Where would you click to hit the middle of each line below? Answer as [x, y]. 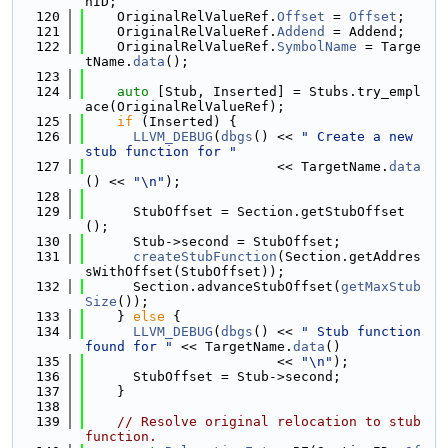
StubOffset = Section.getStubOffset [245, 211]
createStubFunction [205, 256]
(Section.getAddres [349, 256]
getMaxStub [381, 286]
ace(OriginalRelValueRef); [185, 106]
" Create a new [357, 136]
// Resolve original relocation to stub [269, 421]
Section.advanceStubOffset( [213, 286]
